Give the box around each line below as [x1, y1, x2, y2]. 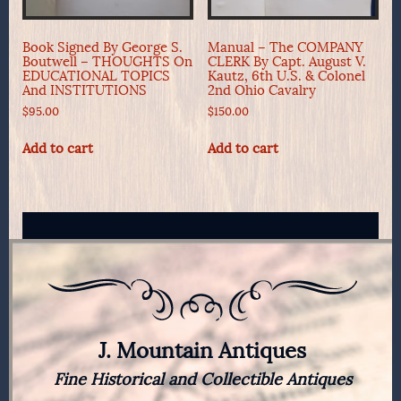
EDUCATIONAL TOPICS [22, 67, 170, 84]
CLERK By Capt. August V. [207, 53, 366, 70]
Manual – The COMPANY [207, 38, 363, 55]
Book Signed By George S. [22, 38, 183, 55]
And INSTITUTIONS [22, 81, 147, 98]
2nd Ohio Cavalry [207, 81, 316, 98]
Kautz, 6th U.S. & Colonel [207, 67, 365, 84]
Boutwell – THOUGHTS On [22, 53, 192, 70]
